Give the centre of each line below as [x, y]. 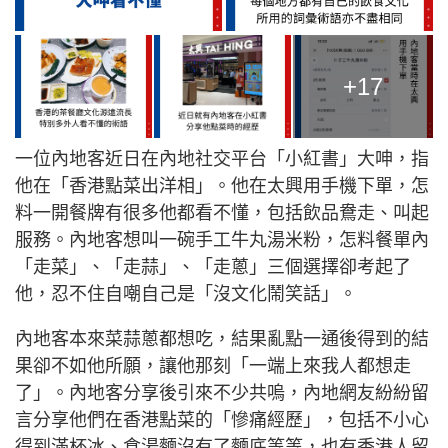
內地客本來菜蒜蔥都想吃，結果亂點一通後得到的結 [222, 339]
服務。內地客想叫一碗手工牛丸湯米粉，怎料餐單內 [222, 240]
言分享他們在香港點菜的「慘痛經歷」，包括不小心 [222, 420]
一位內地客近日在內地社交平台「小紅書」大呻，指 [222, 159]
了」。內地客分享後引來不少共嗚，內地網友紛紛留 [222, 393]
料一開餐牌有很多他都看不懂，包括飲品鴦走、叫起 [222, 213]
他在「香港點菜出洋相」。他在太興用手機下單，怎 [222, 186]
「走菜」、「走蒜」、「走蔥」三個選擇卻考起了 [213, 267]
